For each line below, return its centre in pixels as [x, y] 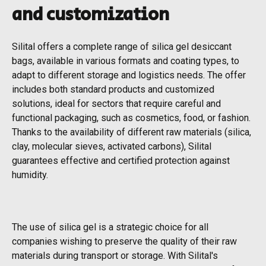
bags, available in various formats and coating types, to [126, 61]
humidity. [30, 175]
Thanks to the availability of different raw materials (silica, [132, 132]
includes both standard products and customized [113, 89]
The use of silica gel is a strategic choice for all [110, 227]
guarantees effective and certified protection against [121, 160]
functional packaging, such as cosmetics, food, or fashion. [131, 118]
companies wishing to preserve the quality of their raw [124, 241]
